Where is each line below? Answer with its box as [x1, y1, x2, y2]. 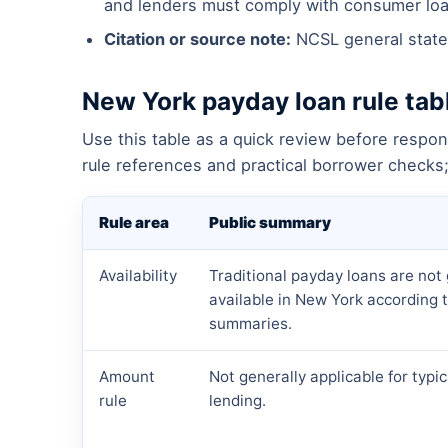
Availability [99, 266, 177, 286]
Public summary [209, 213, 331, 233]
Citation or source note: [104, 29, 291, 50]
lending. [209, 391, 266, 411]
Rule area [99, 213, 169, 233]
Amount [99, 367, 155, 387]
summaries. [209, 314, 292, 334]
